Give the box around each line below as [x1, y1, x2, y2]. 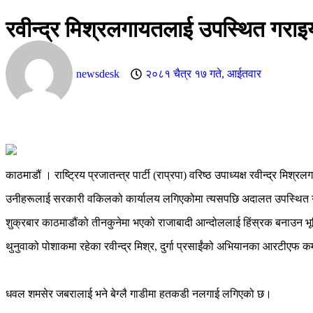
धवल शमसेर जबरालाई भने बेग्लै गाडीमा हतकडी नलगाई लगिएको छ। [6, 288, 272, 300]
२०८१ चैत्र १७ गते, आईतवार [145, 68, 261, 80]
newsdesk [76, 68, 119, 80]
